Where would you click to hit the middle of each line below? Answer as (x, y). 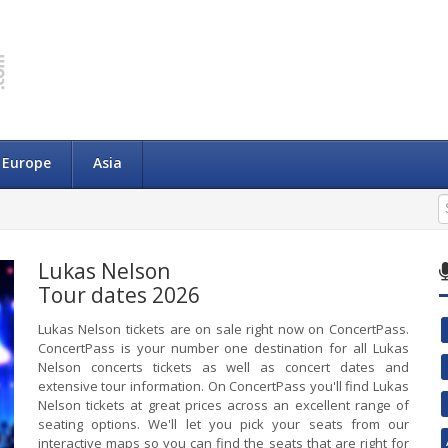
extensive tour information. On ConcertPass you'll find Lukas (223, 386)
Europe (26, 162)
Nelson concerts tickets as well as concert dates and (223, 367)
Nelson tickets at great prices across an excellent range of (223, 405)
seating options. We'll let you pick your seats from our (223, 424)
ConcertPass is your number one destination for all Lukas (223, 348)
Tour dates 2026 (118, 295)
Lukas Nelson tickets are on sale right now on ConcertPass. (223, 329)
